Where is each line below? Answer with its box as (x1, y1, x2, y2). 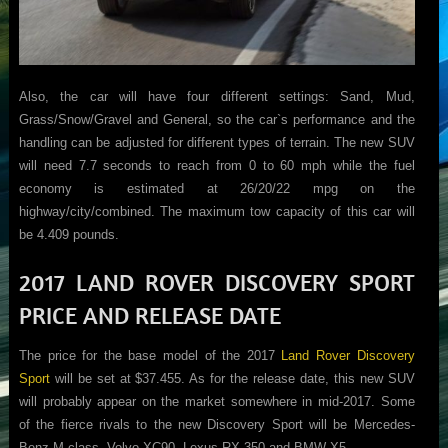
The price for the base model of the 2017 (18, 347, 282, 363)
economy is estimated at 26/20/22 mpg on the (18, 180, 415, 196)
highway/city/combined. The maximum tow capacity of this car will (18, 203, 415, 219)
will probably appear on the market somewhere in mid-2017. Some (18, 393, 415, 409)
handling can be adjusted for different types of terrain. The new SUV (18, 134, 415, 150)
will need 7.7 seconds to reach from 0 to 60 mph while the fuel (18, 157, 415, 173)
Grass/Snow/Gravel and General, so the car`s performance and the (18, 111, 415, 127)
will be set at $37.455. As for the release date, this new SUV (49, 370, 415, 386)
